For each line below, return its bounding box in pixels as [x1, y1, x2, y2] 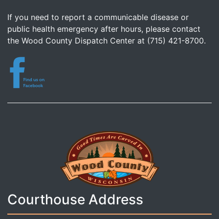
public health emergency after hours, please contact [7, 24, 200, 34]
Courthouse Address [7, 191, 143, 208]
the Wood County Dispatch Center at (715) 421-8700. [7, 36, 206, 46]
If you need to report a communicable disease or [7, 12, 189, 22]
